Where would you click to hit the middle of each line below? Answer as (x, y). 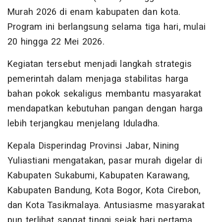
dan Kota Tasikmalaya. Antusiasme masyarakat (106, 206)
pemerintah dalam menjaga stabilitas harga (98, 79)
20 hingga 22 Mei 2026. (56, 42)
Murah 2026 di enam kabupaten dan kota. (94, 12)
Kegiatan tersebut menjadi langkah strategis (100, 64)
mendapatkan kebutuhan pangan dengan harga (105, 109)
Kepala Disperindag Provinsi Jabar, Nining (93, 146)
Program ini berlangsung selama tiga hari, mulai (107, 27)
